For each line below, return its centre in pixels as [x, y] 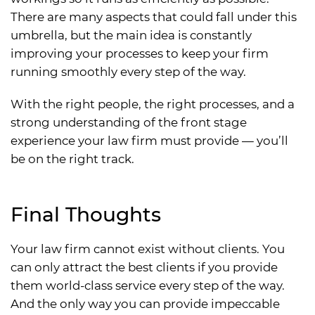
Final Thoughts [86, 215]
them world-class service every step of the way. [148, 286]
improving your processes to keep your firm [140, 54]
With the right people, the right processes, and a [153, 104]
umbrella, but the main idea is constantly [131, 36]
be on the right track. [72, 159]
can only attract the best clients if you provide [144, 268]
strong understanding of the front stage [129, 123]
